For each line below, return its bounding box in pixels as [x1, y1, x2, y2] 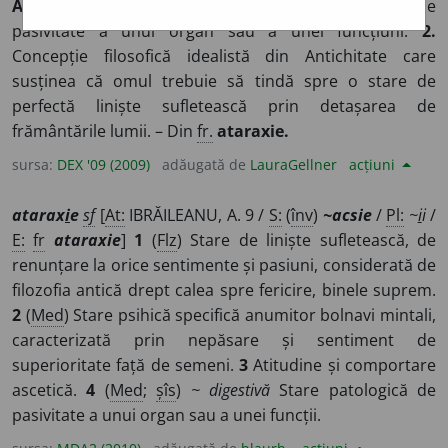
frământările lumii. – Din [12, 120, 197, 143]
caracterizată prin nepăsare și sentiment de [12, 329, 436, 352]
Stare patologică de [269, 379, 436, 402]
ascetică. [12, 379, 87, 402]
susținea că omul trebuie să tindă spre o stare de [12, 70, 436, 93]
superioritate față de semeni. [12, 354, 240, 377]
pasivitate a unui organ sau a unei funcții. [12, 404, 321, 427]
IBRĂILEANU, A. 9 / [124, 204, 269, 227]
